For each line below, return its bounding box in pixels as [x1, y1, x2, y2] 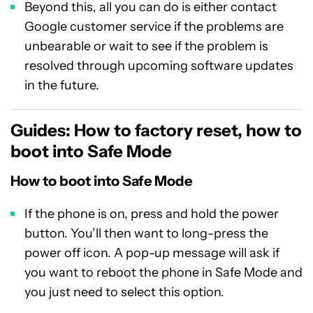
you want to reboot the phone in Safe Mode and [24, 265, 303, 280]
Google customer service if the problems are [24, 19, 284, 34]
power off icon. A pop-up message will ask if [24, 245, 279, 261]
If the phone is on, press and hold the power [24, 206, 279, 221]
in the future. [24, 78, 99, 93]
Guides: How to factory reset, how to [10, 120, 302, 140]
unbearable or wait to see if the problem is [24, 38, 268, 54]
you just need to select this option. [24, 284, 224, 300]
